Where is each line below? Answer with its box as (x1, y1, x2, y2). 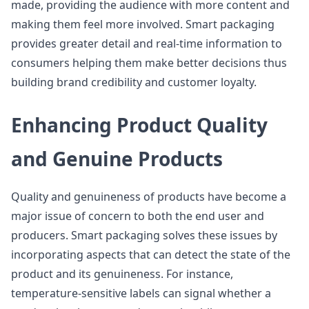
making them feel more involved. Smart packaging (11, 17, 275, 32)
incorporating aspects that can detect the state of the (11, 247, 290, 262)
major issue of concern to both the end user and (11, 208, 264, 223)
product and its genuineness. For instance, (11, 266, 233, 281)
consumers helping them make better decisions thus (11, 55, 287, 70)
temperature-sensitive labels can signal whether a (11, 286, 271, 301)
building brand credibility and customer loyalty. (11, 74, 257, 90)
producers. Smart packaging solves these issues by (11, 228, 277, 243)
